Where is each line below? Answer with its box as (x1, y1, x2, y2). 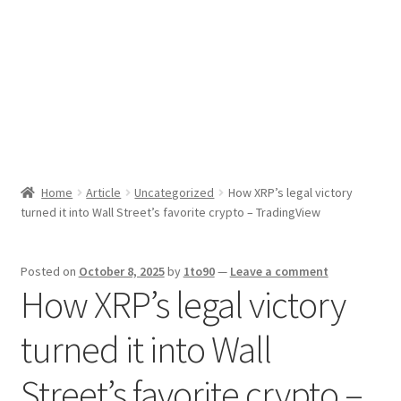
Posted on (20, 263, 79, 280)
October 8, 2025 (78, 263, 165, 280)
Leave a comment (229, 263, 328, 280)
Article (86, 184, 122, 201)
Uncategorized (134, 184, 215, 201)
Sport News (20, 24, 91, 43)
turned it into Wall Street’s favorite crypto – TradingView (20, 204, 320, 221)
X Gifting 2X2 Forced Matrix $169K (20, 72, 221, 90)
